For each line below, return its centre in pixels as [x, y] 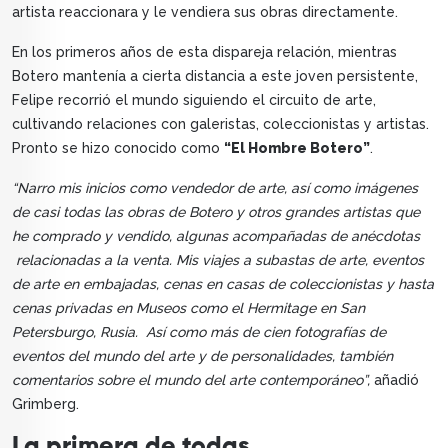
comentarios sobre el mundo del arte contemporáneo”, [191, 380]
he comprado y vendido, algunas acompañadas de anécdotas [216, 236]
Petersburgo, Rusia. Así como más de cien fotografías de [199, 332]
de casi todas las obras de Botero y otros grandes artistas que [216, 212]
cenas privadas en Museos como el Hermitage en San [188, 308]
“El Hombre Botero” [297, 148]
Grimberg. [45, 404]
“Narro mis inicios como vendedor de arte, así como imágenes [215, 188]
